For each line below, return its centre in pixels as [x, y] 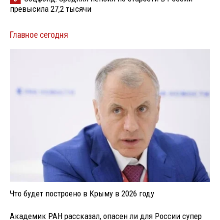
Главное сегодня [39, 35]
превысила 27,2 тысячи [51, 9]
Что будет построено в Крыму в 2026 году [82, 193]
